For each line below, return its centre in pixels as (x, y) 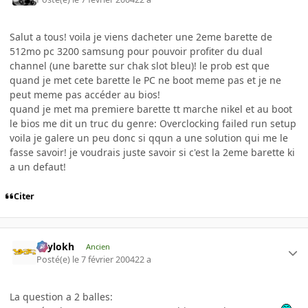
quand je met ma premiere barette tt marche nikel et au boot (151, 109)
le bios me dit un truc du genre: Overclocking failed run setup (153, 123)
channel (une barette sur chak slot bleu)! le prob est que (140, 65)
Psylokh (56, 247)
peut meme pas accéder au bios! (85, 94)
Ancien (98, 247)
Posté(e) (55, 259)
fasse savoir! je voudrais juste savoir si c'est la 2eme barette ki (152, 152)
